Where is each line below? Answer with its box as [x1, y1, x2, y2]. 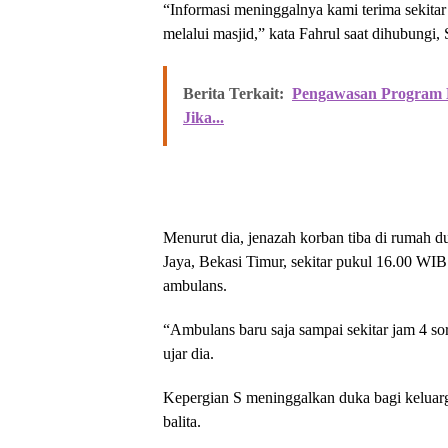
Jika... [183, 109, 224, 126]
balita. [163, 413, 201, 430]
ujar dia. [163, 345, 214, 362]
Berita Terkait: [183, 85, 284, 102]
